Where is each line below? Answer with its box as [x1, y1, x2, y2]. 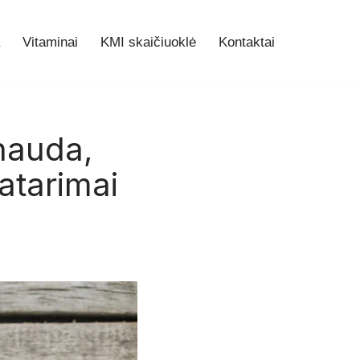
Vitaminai [22, 35, 78, 50]
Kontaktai [219, 35, 275, 50]
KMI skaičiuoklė [100, 35, 196, 50]
